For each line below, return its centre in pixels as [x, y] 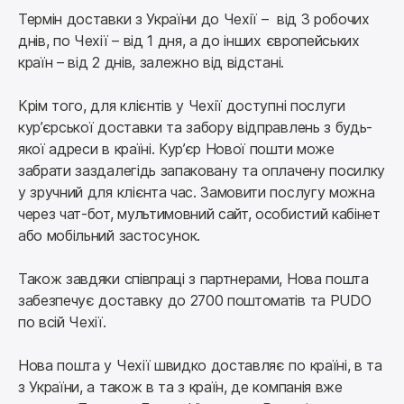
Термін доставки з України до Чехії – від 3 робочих [194, 19]
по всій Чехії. [62, 322]
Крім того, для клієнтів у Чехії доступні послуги [182, 106]
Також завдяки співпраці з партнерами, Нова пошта [193, 279]
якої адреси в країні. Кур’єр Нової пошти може [176, 149]
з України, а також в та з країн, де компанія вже [180, 387]
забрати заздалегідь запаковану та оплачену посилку [202, 171]
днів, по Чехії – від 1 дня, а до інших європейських [189, 41]
